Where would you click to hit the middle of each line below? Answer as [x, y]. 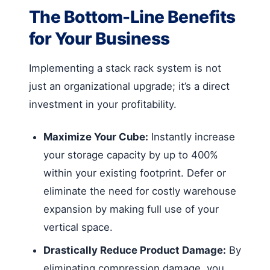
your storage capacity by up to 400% [131, 155]
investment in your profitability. [103, 104]
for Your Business [99, 38]
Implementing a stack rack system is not [125, 68]
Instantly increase [192, 137]
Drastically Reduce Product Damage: [135, 250]
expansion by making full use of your [131, 209]
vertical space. [78, 227]
